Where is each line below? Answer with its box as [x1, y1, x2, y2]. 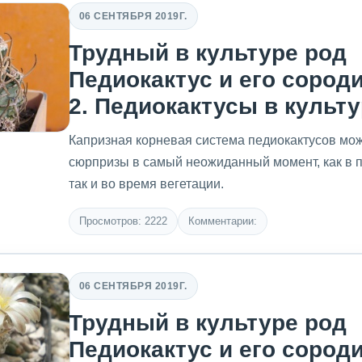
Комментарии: [188, 215, 257, 227]
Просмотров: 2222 [79, 215, 167, 227]
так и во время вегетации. [69, 177, 224, 191]
